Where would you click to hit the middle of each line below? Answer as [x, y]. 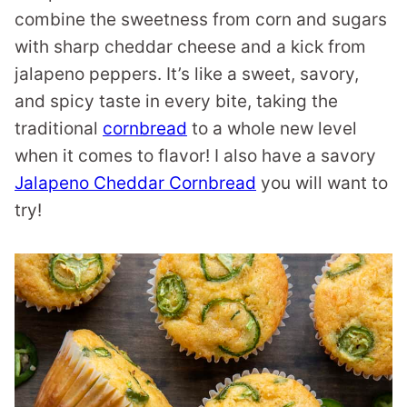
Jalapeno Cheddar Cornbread [135, 183]
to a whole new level [272, 129]
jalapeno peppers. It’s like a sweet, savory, [187, 74]
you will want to [322, 183]
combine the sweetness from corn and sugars [201, 20]
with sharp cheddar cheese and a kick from [190, 47]
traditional [59, 129]
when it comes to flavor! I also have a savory [195, 156]
